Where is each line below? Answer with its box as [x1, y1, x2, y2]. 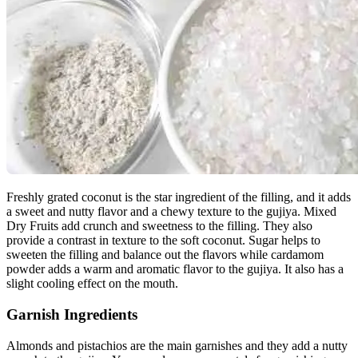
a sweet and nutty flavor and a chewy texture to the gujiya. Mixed [6, 205, 336, 219]
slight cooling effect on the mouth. [6, 276, 178, 291]
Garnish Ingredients [6, 305, 137, 323]
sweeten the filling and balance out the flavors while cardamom [6, 248, 324, 262]
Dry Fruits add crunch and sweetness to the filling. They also [6, 219, 312, 233]
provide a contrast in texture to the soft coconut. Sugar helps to [6, 233, 320, 248]
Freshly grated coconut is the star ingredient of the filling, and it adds [6, 190, 351, 205]
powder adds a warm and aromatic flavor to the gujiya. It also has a [6, 262, 344, 276]
